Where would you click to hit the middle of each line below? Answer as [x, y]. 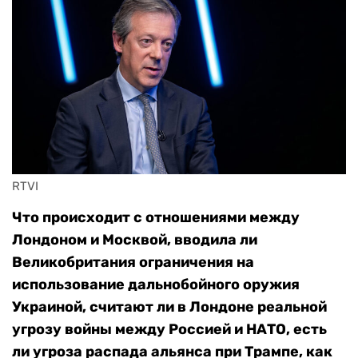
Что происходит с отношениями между [156, 218]
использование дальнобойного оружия [156, 285]
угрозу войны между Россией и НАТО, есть [169, 330]
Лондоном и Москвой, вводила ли [135, 240]
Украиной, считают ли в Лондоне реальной [169, 307]
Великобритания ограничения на [133, 263]
